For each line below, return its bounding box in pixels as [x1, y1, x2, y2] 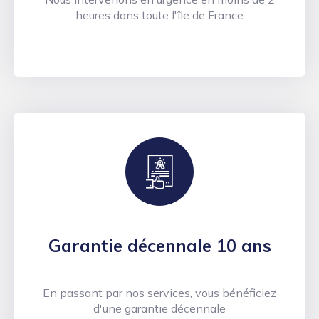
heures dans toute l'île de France [75, 8, 244, 23]
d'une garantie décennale [93, 301, 226, 316]
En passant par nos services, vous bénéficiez [43, 286, 276, 300]
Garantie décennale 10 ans [48, 235, 271, 257]
